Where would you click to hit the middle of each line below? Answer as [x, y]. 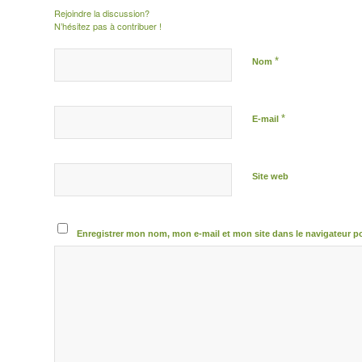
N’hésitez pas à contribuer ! [108, 26]
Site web [270, 176]
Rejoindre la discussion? [102, 13]
